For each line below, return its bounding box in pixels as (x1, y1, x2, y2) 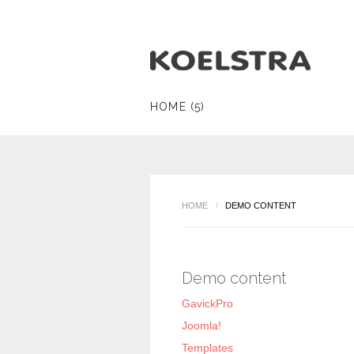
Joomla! (182, 319, 221, 332)
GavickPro (182, 297, 233, 310)
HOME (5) (150, 100, 205, 113)
